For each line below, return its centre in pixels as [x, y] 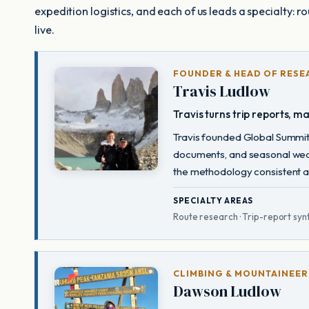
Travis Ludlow [222, 92]
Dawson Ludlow [227, 292]
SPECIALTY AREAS [213, 201]
